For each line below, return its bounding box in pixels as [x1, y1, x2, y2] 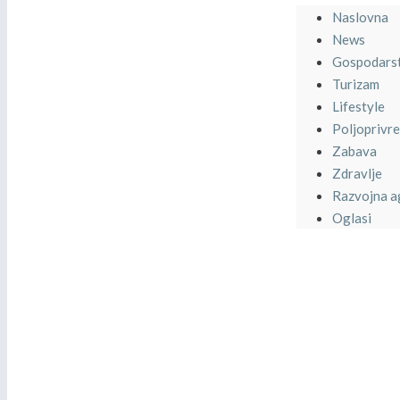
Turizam [332, 76, 380, 92]
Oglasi [332, 210, 372, 226]
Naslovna [332, 9, 389, 25]
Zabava [332, 143, 378, 159]
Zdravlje [332, 165, 383, 181]
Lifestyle [332, 98, 386, 114]
